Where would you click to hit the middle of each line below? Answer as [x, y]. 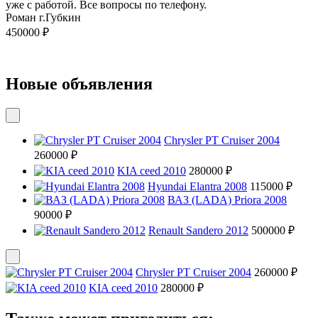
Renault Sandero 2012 [198, 231]
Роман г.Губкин [43, 17]
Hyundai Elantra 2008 [197, 187]
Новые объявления [79, 84]
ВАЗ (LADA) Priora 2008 [227, 200]
